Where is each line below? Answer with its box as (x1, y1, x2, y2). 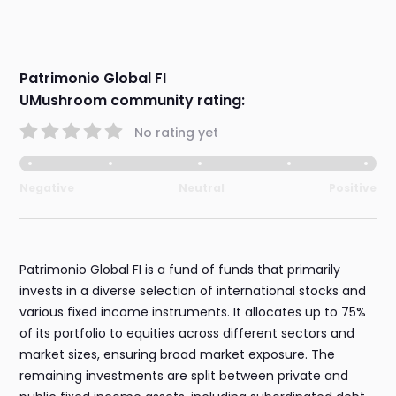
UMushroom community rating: (19, 90, 246, 111)
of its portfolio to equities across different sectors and (19, 324, 355, 343)
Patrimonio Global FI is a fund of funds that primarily (19, 261, 341, 279)
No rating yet (134, 123, 219, 141)
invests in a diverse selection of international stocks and (19, 282, 367, 301)
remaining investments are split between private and (19, 367, 349, 385)
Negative (19, 180, 75, 196)
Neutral (179, 180, 225, 196)
